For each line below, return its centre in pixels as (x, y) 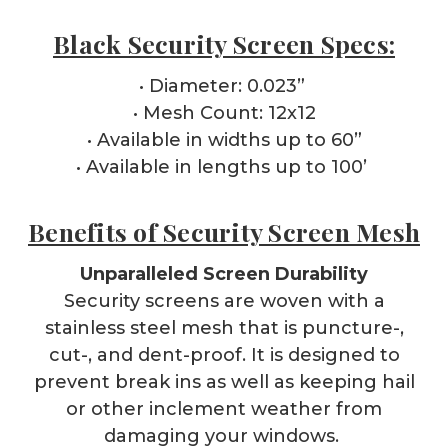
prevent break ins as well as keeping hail (224, 381)
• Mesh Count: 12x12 (224, 112)
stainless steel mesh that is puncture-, (224, 327)
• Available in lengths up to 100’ (224, 166)
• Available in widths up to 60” (224, 139)
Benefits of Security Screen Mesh (224, 231)
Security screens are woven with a (224, 300)
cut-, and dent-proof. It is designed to (224, 354)
